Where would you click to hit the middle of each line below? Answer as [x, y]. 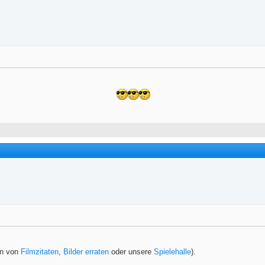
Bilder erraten [86, 252]
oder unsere [131, 252]
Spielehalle [172, 252]
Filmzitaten [40, 252]
